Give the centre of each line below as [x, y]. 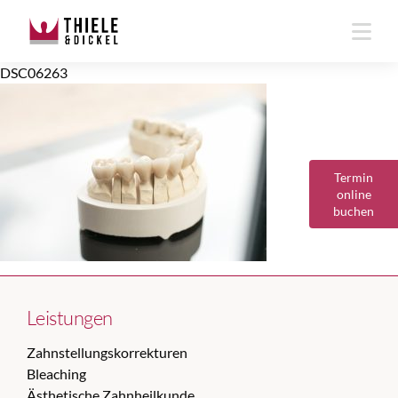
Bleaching [56, 374]
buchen [354, 211]
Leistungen [70, 318]
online [354, 194]
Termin [354, 177]
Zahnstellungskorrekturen [107, 352]
